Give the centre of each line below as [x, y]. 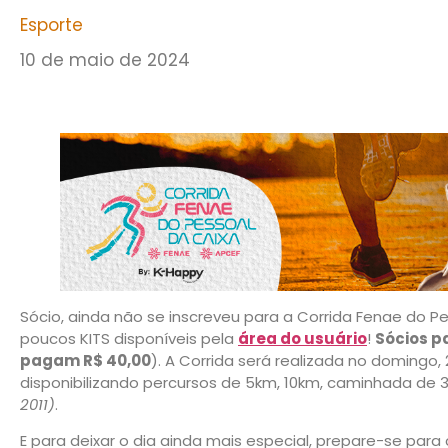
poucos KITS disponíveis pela [129, 338]
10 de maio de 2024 [105, 60]
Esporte [51, 25]
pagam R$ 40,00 [85, 360]
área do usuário [302, 338]
